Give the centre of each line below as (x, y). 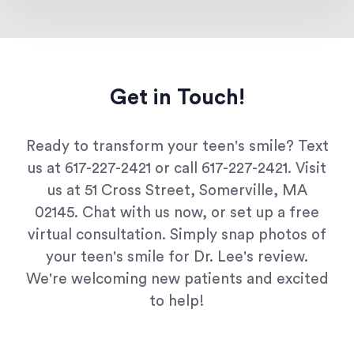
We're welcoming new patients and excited (177, 279)
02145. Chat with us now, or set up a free (177, 213)
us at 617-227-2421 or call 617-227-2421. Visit (177, 168)
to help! (177, 301)
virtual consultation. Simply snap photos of (177, 235)
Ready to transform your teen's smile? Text (177, 146)
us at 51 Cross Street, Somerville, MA (177, 190)
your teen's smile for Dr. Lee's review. (177, 257)
